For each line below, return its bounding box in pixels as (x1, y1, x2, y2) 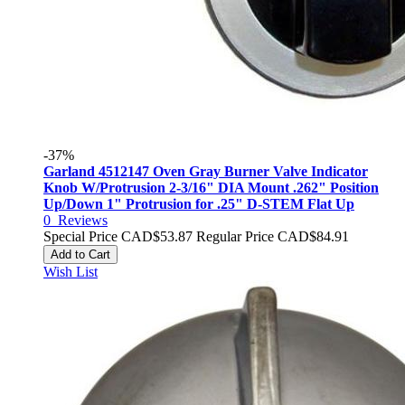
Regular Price (196, 229, 274, 244)
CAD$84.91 (278, 229, 349, 244)
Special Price (43, 229, 118, 244)
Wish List (43, 264, 98, 279)
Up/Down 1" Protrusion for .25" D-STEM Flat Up (43, 196, 354, 212)
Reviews (58, 212, 108, 228)
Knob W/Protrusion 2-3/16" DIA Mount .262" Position (43, 180, 379, 195)
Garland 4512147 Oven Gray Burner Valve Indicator (43, 164, 368, 179)
